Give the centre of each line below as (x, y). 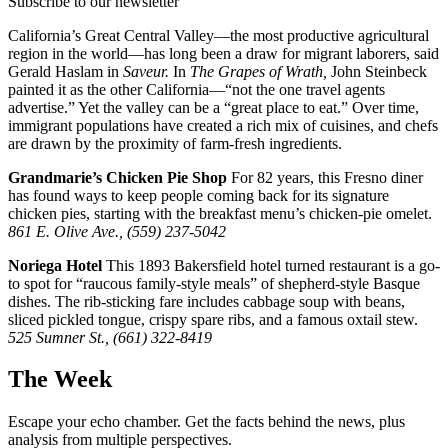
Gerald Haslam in (65, 71)
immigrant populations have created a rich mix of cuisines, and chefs (223, 125)
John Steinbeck (377, 71)
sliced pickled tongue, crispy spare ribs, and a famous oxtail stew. (213, 319)
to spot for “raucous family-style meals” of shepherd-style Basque (214, 283)
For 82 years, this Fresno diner (325, 177)
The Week (60, 379)
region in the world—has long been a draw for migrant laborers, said (223, 53)
